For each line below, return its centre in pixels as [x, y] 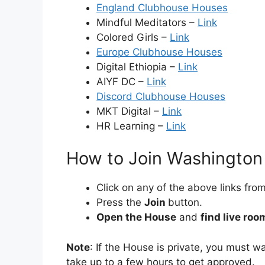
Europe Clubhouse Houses [159, 52]
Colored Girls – [133, 37]
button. [185, 203]
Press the [120, 203]
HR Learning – [131, 126]
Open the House [136, 217]
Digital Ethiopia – [137, 67]
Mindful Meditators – [147, 22]
